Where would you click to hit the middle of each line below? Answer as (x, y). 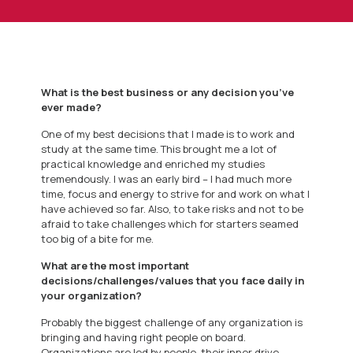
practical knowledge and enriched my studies (153, 164)
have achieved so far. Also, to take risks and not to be (173, 209)
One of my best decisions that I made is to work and (168, 134)
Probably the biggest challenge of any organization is (172, 323)
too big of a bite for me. (98, 239)
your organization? (92, 296)
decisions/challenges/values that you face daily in (173, 281)
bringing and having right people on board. (144, 338)
